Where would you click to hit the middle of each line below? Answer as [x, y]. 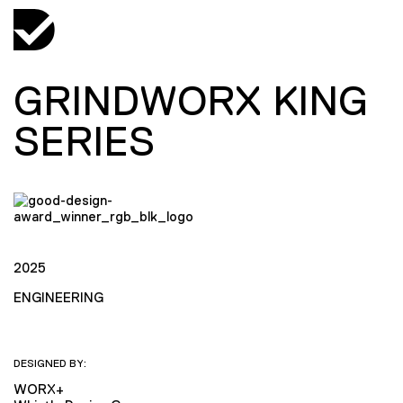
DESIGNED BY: [50, 363]
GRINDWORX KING [191, 101]
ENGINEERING [58, 297]
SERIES [84, 141]
